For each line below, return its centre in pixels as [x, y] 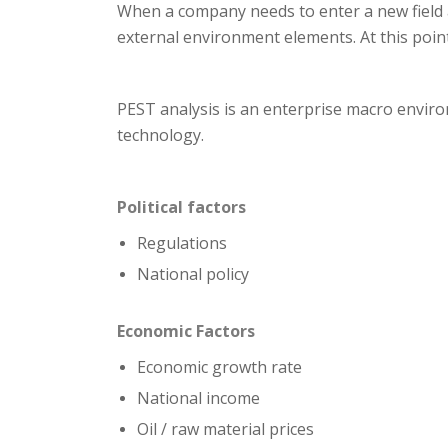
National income [198, 398]
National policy [193, 274]
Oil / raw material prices [225, 429]
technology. [160, 135]
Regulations [182, 243]
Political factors [181, 207]
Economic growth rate [219, 367]
